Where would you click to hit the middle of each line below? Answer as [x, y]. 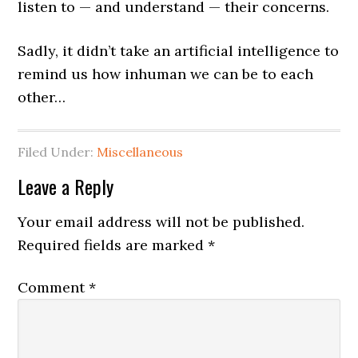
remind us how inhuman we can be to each [166, 74]
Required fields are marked [113, 245]
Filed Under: [58, 152]
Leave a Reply [66, 187]
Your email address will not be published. [161, 222]
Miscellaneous [140, 152]
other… [42, 97]
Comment [54, 288]
